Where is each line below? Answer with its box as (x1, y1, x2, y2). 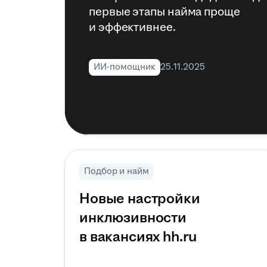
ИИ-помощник (94, 61, 156, 73)
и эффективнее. (89, 19, 176, 36)
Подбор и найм (84, 165, 149, 178)
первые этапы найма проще (89, 4, 240, 20)
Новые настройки (79, 189, 200, 209)
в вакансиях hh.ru (79, 227, 197, 247)
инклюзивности (79, 208, 187, 228)
